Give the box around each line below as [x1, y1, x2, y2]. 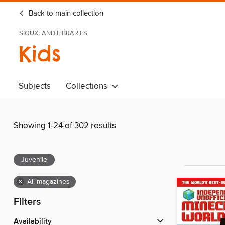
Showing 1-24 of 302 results [14, 120, 116, 132]
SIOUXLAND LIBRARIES [19, 29, 87, 37]
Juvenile [21, 155, 47, 165]
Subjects [19, 81, 51, 92]
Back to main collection [27, 9, 103, 18]
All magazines [27, 177, 70, 187]
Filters [14, 196, 41, 209]
